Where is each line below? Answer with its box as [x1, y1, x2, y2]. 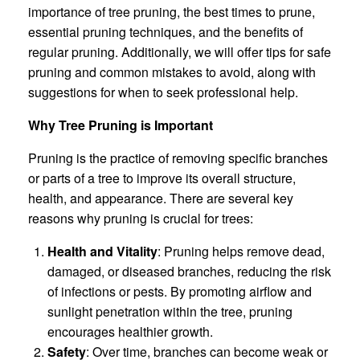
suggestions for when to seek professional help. [28, 82, 298, 101]
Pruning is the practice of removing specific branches [28, 148, 328, 167]
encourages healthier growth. [47, 321, 213, 341]
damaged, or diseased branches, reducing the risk [47, 261, 331, 280]
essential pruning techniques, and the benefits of [28, 22, 303, 41]
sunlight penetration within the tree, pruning [47, 301, 292, 321]
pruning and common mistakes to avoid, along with [28, 62, 316, 81]
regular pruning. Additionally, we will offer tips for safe [28, 42, 331, 61]
